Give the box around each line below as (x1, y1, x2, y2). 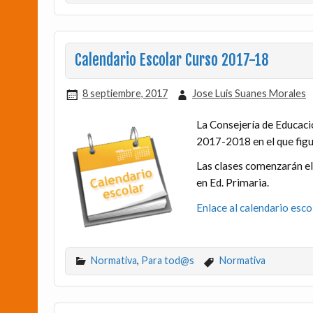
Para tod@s (141, 254, 195, 266)
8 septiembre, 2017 (82, 87, 168, 100)
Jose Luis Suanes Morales (191, 87, 306, 100)
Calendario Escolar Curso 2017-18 (74, 51, 268, 70)
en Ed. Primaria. (196, 176, 269, 189)
